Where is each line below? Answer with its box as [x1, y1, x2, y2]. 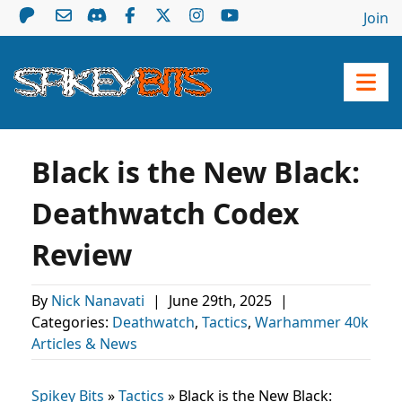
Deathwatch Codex [31, 194, 300, 232]
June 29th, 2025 [169, 291, 275, 310]
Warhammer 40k [255, 312, 369, 332]
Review [31, 235, 132, 274]
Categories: [31, 312, 112, 332]
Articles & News [31, 334, 137, 354]
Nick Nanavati [51, 291, 148, 310]
